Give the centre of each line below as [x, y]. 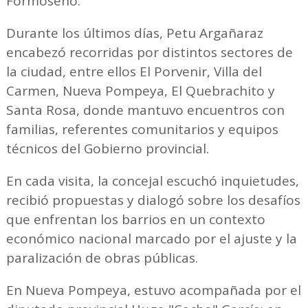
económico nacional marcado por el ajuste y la [151, 239]
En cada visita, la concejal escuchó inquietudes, [152, 181]
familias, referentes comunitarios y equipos [142, 129]
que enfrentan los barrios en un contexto [135, 219]
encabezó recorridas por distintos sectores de [149, 52]
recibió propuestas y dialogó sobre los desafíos [153, 200]
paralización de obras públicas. [102, 258]
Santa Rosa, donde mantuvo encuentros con [145, 110]
